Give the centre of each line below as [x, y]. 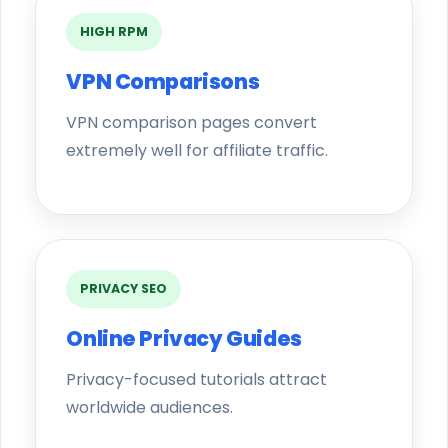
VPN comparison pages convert [192, 122]
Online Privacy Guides [184, 338]
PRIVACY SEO [124, 288]
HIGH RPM [114, 31]
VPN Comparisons [163, 81]
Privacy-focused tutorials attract [197, 379]
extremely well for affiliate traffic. [197, 150]
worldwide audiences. [150, 407]
